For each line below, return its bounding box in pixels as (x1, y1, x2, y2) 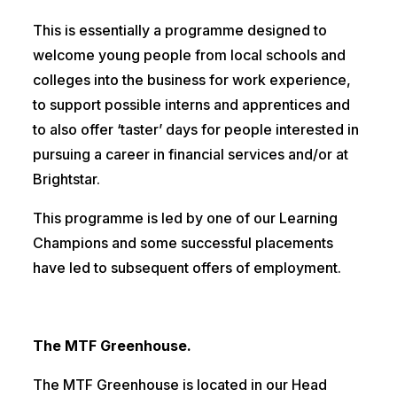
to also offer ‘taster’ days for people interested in (32, 121, 359, 139)
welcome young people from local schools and (32, 46, 346, 65)
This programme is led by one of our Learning (32, 209, 338, 228)
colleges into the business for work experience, (32, 71, 351, 90)
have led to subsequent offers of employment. (32, 259, 341, 277)
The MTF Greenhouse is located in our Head (32, 376, 327, 394)
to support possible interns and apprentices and (32, 96, 350, 114)
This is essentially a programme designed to (32, 21, 327, 40)
